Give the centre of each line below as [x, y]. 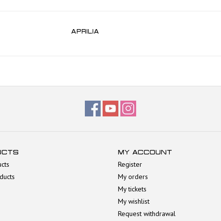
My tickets [132, 189]
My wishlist [134, 201]
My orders [133, 176]
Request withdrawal [147, 213]
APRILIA [85, 31]
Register [130, 164]
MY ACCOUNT [145, 152]
